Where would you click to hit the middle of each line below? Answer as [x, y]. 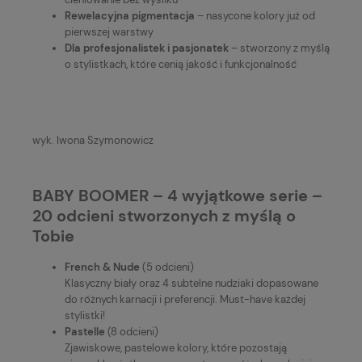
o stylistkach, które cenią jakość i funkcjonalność [181, 65]
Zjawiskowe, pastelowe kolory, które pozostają [176, 348]
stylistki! [85, 316]
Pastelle [85, 332]
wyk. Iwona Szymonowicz [93, 141]
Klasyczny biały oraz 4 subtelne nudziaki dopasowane [192, 284]
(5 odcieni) [167, 267]
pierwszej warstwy [109, 32]
